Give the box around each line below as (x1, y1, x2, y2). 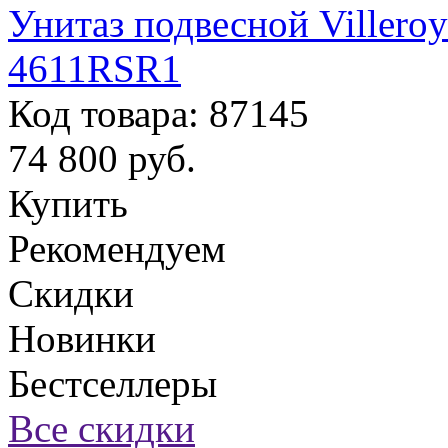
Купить (8, 182, 128, 225)
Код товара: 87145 (8, 92, 309, 135)
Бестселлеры (8, 362, 217, 405)
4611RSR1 (8, 47, 181, 90)
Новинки (8, 317, 156, 360)
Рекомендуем (8, 227, 226, 270)
